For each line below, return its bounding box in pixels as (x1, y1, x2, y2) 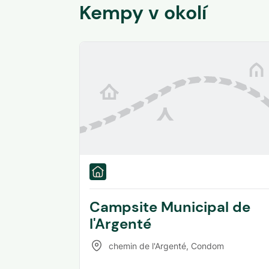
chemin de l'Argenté (109, 240, 186, 251)
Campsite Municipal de (89, 198, 250, 216)
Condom (191, 240, 224, 251)
